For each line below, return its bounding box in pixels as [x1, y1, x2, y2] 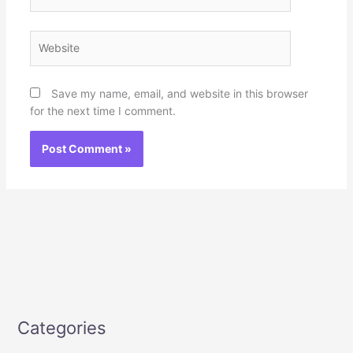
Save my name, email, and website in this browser [50, 86, 308, 100]
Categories [17, 317, 106, 338]
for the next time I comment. [29, 103, 176, 117]
